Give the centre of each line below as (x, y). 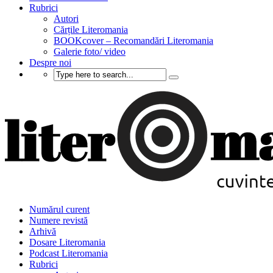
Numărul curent (59, 209)
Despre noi (50, 62)
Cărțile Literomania (91, 30)
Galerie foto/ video (90, 51)
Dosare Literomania (67, 242)
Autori (66, 19)
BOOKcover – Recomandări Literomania (133, 41)
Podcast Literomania (69, 253)
